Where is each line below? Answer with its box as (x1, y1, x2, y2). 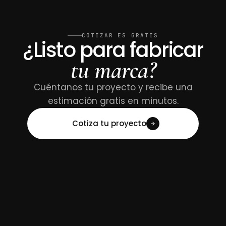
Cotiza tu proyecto (72, 118, 146, 129)
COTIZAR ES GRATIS (81, 32, 159, 39)
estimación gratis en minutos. (47, 95, 179, 107)
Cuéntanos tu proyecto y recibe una (33, 81, 193, 93)
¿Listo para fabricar (22, 36, 203, 64)
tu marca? (70, 55, 156, 85)
